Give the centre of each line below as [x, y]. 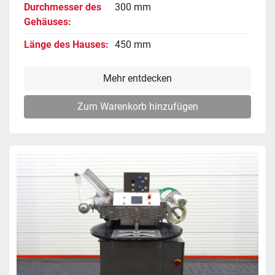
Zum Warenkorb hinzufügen [137, 106]
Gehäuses [46, 21]
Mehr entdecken [137, 78]
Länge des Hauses [65, 44]
